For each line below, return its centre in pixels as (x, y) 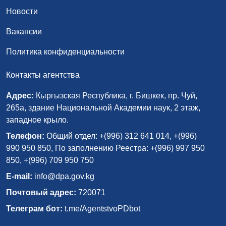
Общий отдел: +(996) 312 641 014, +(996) (121, 136)
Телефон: (25, 136)
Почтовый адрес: (41, 192)
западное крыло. (37, 120)
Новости (22, 11)
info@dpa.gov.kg (63, 176)
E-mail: (19, 176)
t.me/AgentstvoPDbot (101, 209)
